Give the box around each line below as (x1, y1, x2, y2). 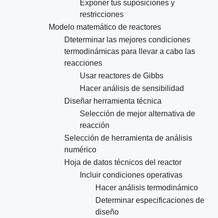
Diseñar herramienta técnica (64, 97, 162, 106)
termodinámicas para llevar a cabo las (64, 47, 195, 56)
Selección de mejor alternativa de (80, 109, 195, 118)
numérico (64, 145, 96, 154)
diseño (95, 208, 119, 217)
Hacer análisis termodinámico (95, 183, 198, 192)
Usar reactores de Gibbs (80, 72, 163, 80)
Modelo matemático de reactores (49, 23, 161, 32)
